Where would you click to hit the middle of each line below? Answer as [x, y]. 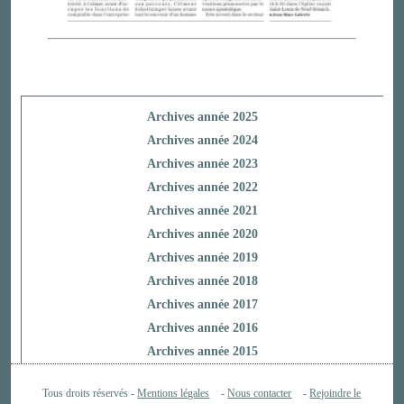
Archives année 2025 [202, 117]
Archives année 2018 [202, 281]
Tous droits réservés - [90, 394]
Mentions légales [174, 394]
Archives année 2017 [202, 305]
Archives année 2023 [202, 164]
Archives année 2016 [202, 328]
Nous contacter [260, 394]
